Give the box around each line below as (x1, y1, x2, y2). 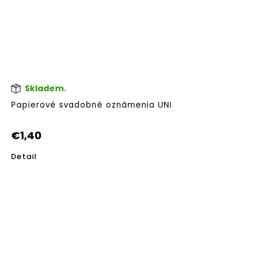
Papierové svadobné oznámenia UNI (11, 99, 172, 111)
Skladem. (23, 82, 66, 94)
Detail (11, 151, 37, 162)
